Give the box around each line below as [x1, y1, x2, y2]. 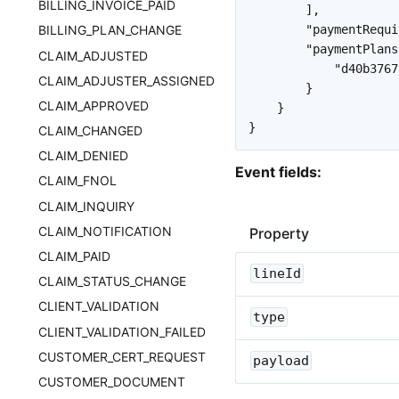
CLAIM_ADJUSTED [38, 47, 149, 63]
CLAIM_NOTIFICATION [38, 223, 173, 239]
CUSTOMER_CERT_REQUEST [38, 348, 207, 364]
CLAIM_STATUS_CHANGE [38, 273, 187, 289]
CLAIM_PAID [38, 248, 111, 265]
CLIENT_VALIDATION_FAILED [38, 323, 207, 339]
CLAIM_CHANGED [38, 123, 143, 139]
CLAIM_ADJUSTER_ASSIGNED [38, 72, 216, 88]
